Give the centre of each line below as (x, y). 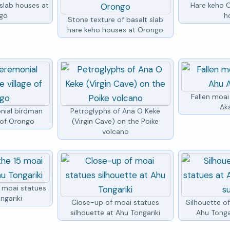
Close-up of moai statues (116, 202)
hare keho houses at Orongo (116, 30)
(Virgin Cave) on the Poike (116, 121)
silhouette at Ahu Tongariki (116, 212)
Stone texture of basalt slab (115, 19)
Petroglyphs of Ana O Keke (116, 111)
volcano (115, 131)
